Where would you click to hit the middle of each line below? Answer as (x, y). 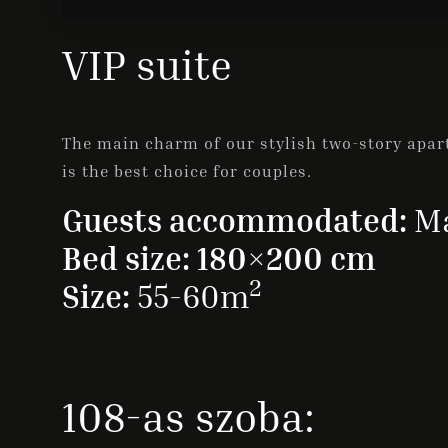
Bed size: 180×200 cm (219, 258)
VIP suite (147, 64)
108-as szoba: (188, 416)
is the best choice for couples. (187, 171)
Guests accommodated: (234, 220)
